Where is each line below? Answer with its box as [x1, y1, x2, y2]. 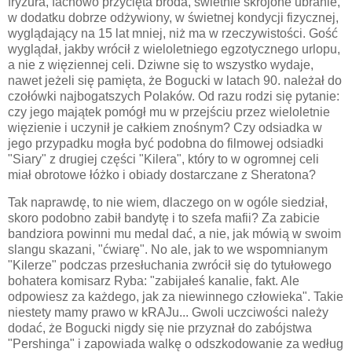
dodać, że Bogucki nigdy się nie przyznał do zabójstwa [8, 321, 312, 335]
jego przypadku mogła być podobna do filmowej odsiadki [8, 136, 324, 150]
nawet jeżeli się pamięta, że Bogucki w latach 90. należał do [8, 73, 342, 87]
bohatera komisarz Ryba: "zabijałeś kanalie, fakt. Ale [8, 274, 299, 288]
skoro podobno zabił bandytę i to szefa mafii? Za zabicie [8, 211, 320, 225]
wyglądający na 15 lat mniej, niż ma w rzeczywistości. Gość [8, 26, 338, 40]
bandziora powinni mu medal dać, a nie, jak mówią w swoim [8, 227, 341, 241]
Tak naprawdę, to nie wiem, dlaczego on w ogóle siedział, [8, 196, 328, 210]
